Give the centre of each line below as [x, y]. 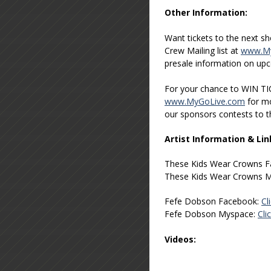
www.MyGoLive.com [205, 101]
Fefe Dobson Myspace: [211, 214]
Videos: [180, 239]
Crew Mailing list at [203, 50]
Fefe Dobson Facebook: [213, 201]
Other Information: [206, 12]
